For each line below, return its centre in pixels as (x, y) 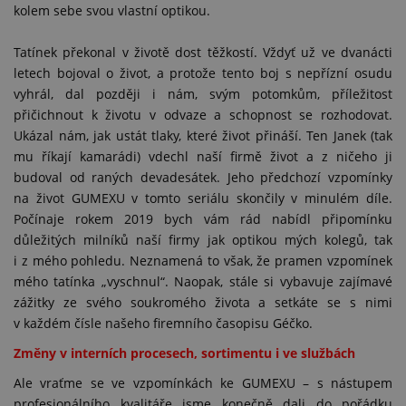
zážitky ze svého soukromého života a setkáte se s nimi (203, 302)
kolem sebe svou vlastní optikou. (112, 10)
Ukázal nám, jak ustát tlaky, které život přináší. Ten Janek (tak (203, 135)
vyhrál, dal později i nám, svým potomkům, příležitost (203, 94)
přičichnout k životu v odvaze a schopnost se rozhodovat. (203, 115)
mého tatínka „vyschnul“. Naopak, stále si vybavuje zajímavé (203, 281)
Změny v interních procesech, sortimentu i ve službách (184, 353)
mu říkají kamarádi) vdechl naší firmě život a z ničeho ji (203, 156)
